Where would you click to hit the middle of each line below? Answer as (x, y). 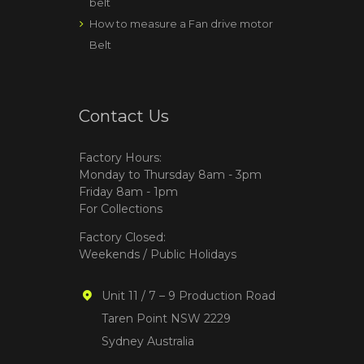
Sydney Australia (148, 342)
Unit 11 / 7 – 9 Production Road (188, 296)
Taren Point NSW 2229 (166, 319)
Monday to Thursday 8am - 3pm (170, 175)
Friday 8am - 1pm (128, 192)
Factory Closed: (122, 238)
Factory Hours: (120, 158)
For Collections (121, 209)
